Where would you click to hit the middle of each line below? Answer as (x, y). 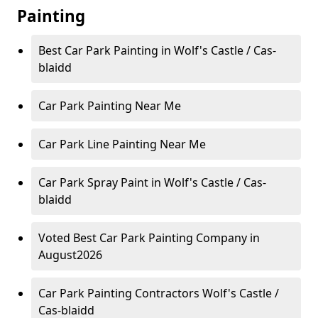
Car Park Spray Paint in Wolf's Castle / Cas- (152, 183)
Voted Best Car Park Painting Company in (149, 238)
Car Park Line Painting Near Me (122, 144)
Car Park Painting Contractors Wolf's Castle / (159, 294)
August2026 (70, 255)
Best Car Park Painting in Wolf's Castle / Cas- (157, 51)
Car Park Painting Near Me (110, 106)
